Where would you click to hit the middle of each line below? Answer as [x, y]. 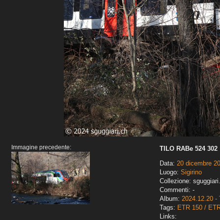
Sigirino [191, 172]
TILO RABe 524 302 [189, 149]
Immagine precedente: [41, 148]
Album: [171, 199]
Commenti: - [177, 190]
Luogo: [170, 172]
